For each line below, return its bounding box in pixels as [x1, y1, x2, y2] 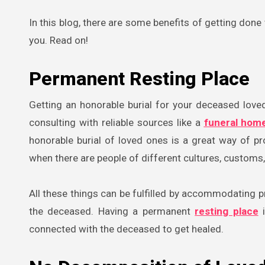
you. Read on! [29, 34, 88, 46]
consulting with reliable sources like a [29, 116, 204, 128]
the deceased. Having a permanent [29, 205, 195, 217]
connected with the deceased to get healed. [29, 222, 224, 235]
